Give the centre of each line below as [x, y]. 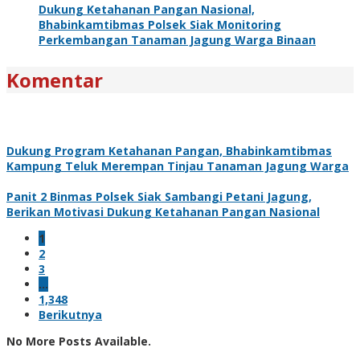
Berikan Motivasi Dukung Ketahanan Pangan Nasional [163, 211]
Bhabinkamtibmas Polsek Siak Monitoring [160, 24]
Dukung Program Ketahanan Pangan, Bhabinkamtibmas [169, 150]
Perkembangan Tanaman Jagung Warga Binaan [177, 39]
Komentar [55, 80]
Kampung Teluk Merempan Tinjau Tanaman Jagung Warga [178, 166]
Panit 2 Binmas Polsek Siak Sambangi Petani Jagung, [159, 196]
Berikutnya [70, 314]
